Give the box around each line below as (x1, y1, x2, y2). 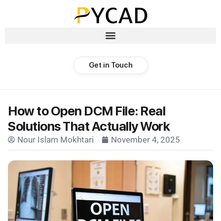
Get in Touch (88, 60, 133, 70)
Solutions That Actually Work (8, 118, 170, 134)
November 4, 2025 (111, 134, 180, 145)
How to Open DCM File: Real (8, 103, 165, 118)
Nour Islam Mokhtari (17, 134, 94, 145)
